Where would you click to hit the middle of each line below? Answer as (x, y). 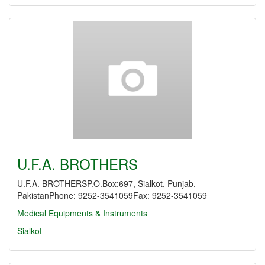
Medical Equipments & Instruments (82, 213)
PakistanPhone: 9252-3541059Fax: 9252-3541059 (112, 195)
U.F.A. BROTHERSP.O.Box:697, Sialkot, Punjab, (106, 183)
